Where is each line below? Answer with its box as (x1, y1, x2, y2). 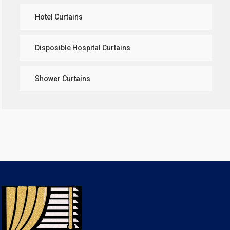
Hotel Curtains (35, 12, 83, 21)
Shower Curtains (35, 74, 90, 83)
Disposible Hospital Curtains (35, 43, 130, 52)
